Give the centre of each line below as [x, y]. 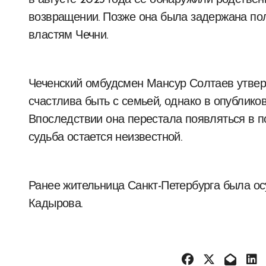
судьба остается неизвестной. [105, 138]
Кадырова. [56, 205]
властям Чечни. [68, 36]
